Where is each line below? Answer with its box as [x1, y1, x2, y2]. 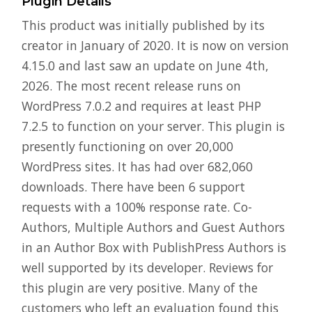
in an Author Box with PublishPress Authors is [22, 239, 286, 256]
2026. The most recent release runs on [22, 77, 241, 94]
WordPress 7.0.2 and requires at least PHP [22, 97, 261, 114]
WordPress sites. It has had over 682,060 [22, 158, 253, 175]
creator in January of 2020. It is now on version [22, 37, 289, 54]
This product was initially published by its [22, 17, 265, 33]
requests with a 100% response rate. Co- [22, 198, 252, 215]
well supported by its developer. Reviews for [22, 259, 273, 276]
